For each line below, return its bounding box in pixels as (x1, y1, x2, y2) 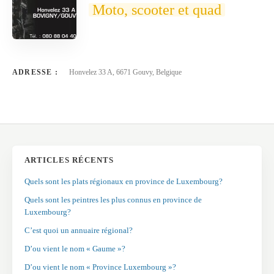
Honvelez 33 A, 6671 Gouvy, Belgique (69, 68, 182, 76)
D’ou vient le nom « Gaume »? (24, 244, 125, 253)
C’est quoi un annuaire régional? (24, 226, 133, 235)
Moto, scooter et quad (92, 2, 221, 18)
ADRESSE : (12, 68, 58, 76)
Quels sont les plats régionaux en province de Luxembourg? (24, 177, 223, 186)
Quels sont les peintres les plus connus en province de (24, 195, 202, 204)
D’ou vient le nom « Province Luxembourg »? (24, 262, 176, 272)
